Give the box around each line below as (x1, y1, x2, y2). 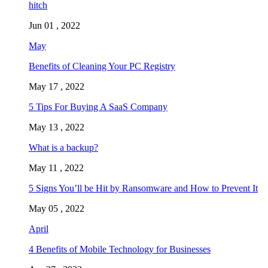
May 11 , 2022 (29, 163, 84, 173)
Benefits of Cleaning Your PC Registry (29, 61, 175, 72)
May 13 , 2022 (29, 122, 84, 133)
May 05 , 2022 (29, 203, 84, 214)
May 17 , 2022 (29, 81, 84, 92)
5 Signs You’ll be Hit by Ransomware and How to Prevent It (29, 183, 258, 194)
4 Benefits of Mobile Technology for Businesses (29, 244, 211, 255)
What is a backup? (29, 142, 98, 153)
